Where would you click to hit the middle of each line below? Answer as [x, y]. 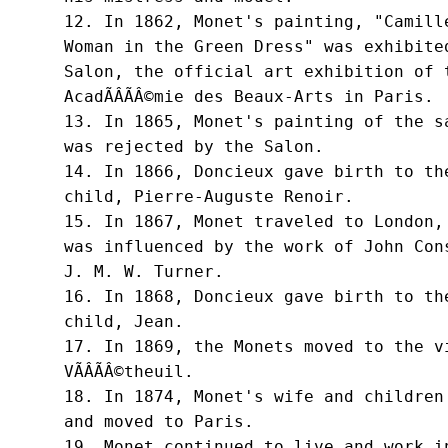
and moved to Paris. [158, 422]
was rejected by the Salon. [193, 147]
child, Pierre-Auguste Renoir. [208, 197]
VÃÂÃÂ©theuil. [128, 372]
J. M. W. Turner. [143, 272]
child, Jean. [123, 322]
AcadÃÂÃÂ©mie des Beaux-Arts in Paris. [248, 97]
